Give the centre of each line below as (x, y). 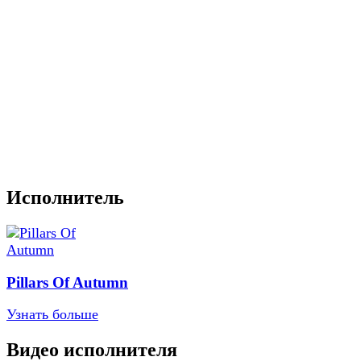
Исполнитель (65, 198)
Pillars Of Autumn (67, 282)
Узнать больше (52, 315)
